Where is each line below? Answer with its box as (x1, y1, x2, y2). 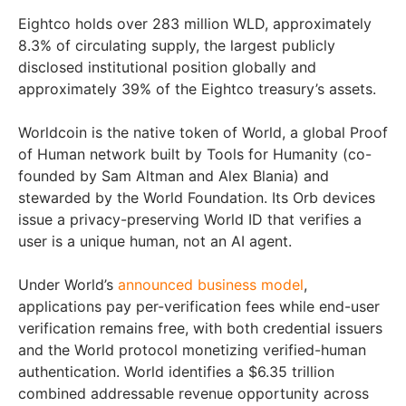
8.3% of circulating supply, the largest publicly (18, 36, 335, 55)
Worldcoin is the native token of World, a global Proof (18, 123, 388, 142)
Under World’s (18, 275, 118, 295)
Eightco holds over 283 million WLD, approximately (18, 14, 372, 34)
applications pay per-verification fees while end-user (18, 297, 380, 316)
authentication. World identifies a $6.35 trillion (18, 362, 334, 382)
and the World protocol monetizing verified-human (18, 341, 366, 360)
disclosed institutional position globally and (18, 58, 316, 77)
